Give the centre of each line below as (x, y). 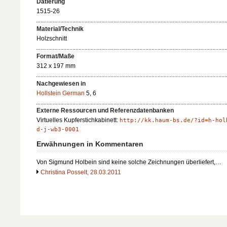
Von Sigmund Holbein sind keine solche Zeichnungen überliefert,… (129, 162)
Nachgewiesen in (61, 83)
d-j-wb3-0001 (58, 129)
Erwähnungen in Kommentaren (90, 144)
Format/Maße (55, 56)
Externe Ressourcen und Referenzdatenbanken (105, 111)
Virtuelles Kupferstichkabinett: (78, 120)
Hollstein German (61, 93)
